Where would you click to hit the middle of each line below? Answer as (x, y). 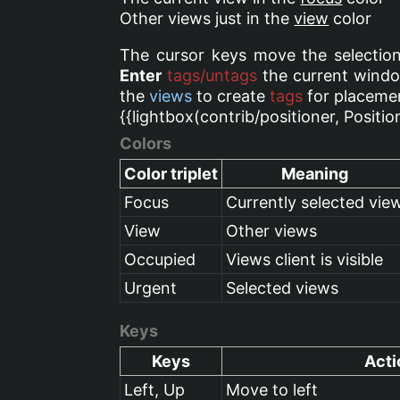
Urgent (151, 287)
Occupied (160, 259)
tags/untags (212, 75)
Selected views (283, 287)
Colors (146, 143)
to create (231, 96)
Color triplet (171, 173)
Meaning (315, 173)
